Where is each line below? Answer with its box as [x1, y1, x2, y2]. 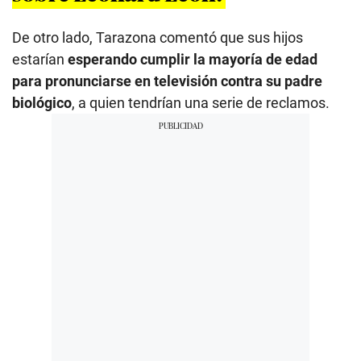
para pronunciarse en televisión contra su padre [12, 72, 322, 89]
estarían [12, 50, 68, 68]
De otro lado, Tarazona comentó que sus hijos [12, 28, 303, 46]
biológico [12, 93, 72, 111]
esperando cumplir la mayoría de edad [68, 50, 317, 68]
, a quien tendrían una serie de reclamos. [72, 93, 330, 111]
